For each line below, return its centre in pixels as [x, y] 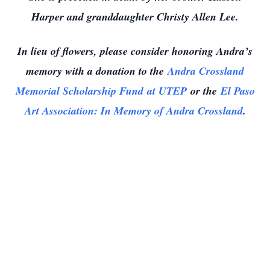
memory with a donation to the [97, 71]
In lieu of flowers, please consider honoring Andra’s [135, 51]
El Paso [237, 91]
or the [205, 91]
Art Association [59, 111]
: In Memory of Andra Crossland [168, 111]
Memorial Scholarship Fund [79, 91]
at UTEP [165, 91]
